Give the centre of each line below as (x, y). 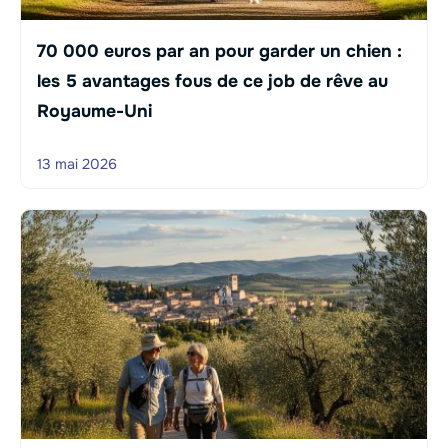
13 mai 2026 (77, 164)
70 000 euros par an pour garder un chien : (219, 51)
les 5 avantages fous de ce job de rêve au (212, 81)
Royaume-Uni (94, 111)
